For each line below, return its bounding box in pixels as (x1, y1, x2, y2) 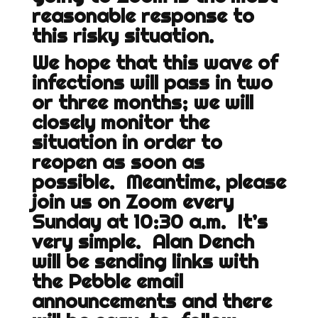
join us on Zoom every (31, 189, 234, 214)
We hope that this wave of (31, 50, 278, 75)
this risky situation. (31, 23, 225, 48)
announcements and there (31, 288, 272, 314)
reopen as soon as (31, 149, 204, 175)
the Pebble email (31, 268, 183, 294)
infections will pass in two (31, 70, 273, 95)
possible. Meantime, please (31, 169, 286, 194)
